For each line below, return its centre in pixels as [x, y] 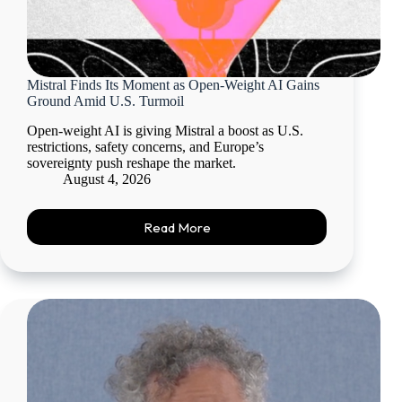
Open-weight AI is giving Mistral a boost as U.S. [165, 131]
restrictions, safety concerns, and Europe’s [145, 147]
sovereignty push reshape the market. [131, 163]
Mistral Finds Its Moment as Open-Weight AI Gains [173, 85]
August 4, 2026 [107, 179]
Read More [177, 227]
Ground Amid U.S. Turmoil [105, 101]
